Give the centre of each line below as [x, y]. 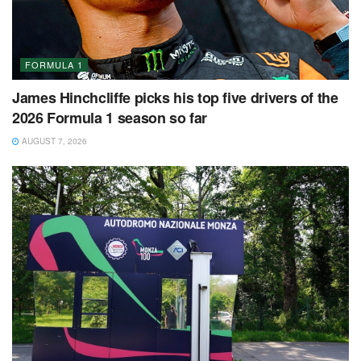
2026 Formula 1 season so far [110, 117]
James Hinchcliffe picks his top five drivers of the [175, 97]
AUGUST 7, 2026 [53, 141]
